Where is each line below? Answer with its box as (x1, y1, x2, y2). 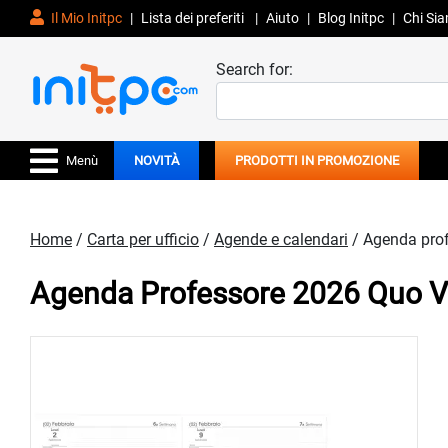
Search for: (216, 60, 293, 80)
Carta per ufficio (87, 230, 199, 250)
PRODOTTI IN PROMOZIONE (235, 153, 399, 169)
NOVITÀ (134, 153, 179, 169)
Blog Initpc (318, 10, 384, 26)
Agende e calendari (214, 230, 348, 250)
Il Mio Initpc (48, 10, 122, 26)
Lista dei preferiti (141, 10, 247, 26)
